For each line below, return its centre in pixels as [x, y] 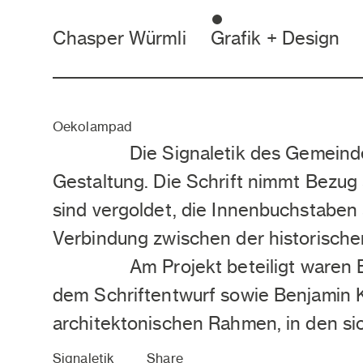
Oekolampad [93, 126]
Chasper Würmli [120, 38]
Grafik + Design [275, 38]
